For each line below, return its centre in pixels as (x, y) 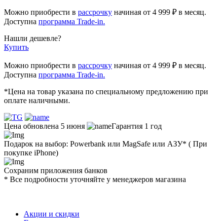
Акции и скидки (52, 214)
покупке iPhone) (31, 152)
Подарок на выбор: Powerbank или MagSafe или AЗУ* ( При (106, 144)
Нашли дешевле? (33, 38)
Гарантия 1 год (137, 126)
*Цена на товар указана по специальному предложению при (106, 91)
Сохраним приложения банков (56, 170)
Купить (16, 47)
